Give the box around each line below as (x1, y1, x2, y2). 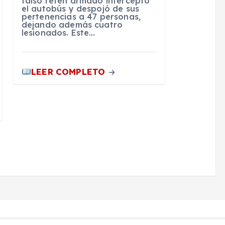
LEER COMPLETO (31, 66, 108, 77)
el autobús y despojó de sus (21, 4, 140, 14)
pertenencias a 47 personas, (21, 12, 141, 22)
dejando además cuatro (21, 20, 123, 30)
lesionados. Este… (21, 28, 95, 38)
